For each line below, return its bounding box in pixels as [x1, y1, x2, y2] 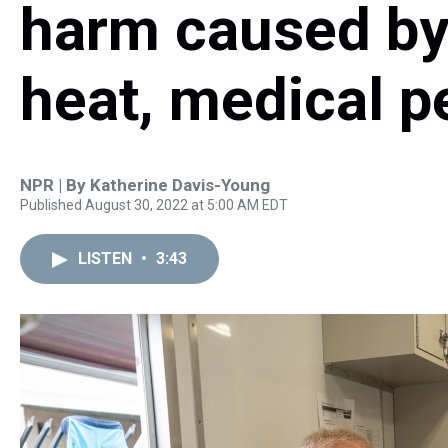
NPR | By [20, 175, 90, 195]
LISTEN [78, 249, 136, 268]
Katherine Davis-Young [90, 175, 270, 195]
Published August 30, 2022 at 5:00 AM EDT [20, 197, 288, 213]
